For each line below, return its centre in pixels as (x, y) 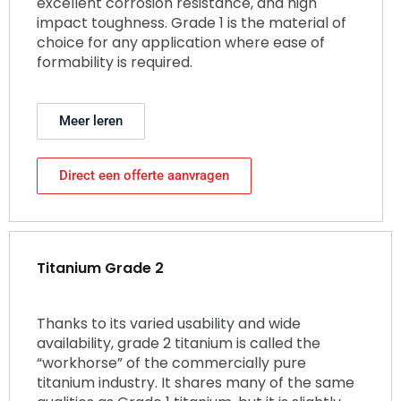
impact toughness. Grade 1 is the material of (192, 22)
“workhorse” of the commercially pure (171, 363)
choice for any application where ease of (181, 42)
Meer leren (91, 120)
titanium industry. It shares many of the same (196, 382)
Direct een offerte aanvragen (144, 175)
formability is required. (115, 62)
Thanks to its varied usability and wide (169, 323)
